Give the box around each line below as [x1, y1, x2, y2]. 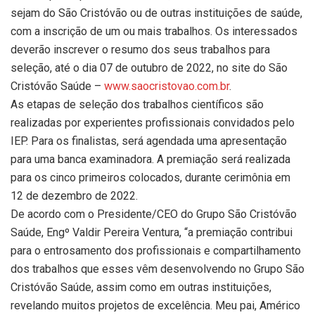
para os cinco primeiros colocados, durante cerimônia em [11, 170, 290, 184]
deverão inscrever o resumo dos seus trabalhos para [11, 42, 270, 56]
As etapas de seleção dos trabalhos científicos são [11, 97, 264, 111]
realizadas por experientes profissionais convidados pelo [11, 115, 295, 129]
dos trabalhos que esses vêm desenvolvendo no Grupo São [11, 262, 304, 276]
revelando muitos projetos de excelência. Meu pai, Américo [11, 298, 300, 312]
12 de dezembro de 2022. [11, 188, 138, 202]
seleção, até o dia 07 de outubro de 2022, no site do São [11, 60, 288, 75]
